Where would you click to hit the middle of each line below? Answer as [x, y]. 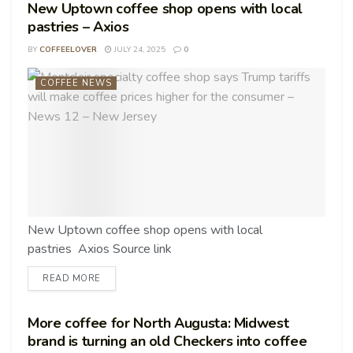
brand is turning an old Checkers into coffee [167, 341]
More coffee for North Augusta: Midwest [158, 323]
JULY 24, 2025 [139, 50]
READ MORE [72, 279]
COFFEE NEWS [76, 83]
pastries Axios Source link [100, 249]
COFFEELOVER [68, 50]
